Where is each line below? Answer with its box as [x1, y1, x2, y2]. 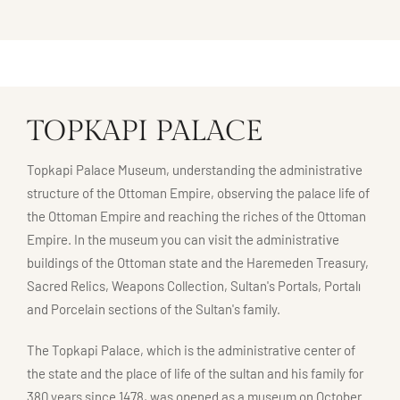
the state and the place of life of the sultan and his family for [27, 365, 363, 382]
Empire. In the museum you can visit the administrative [27, 231, 339, 248]
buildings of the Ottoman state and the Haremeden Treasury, [27, 254, 369, 271]
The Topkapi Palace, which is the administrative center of [27, 342, 355, 359]
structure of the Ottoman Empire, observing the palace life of [27, 185, 370, 202]
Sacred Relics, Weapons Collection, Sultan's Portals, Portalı [27, 278, 361, 295]
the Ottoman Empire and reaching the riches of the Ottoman [27, 208, 366, 225]
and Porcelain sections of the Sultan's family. [27, 301, 280, 318]
